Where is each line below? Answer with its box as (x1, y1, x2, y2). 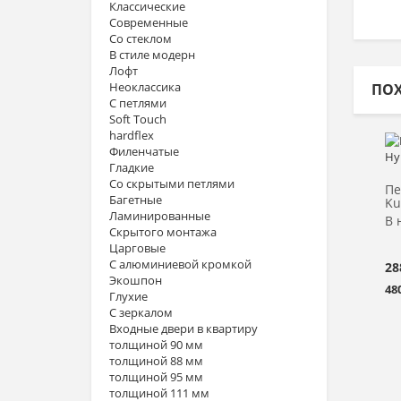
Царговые (109, 240, 166, 256)
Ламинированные (109, 208, 210, 224)
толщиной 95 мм (109, 369, 203, 385)
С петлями (109, 95, 166, 111)
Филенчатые (109, 143, 179, 159)
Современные (109, 14, 188, 30)
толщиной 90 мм (109, 337, 203, 353)
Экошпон (109, 272, 162, 288)
